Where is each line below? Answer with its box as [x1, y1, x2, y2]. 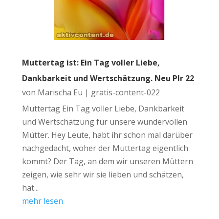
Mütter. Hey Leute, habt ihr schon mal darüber [22, 129, 193, 140]
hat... [22, 182, 39, 193]
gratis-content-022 [90, 87, 160, 98]
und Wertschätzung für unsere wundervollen [22, 116, 187, 127]
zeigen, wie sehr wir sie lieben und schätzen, [22, 169, 184, 180]
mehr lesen [22, 195, 63, 206]
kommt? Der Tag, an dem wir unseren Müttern [22, 155, 193, 167]
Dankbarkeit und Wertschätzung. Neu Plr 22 [22, 72, 194, 84]
